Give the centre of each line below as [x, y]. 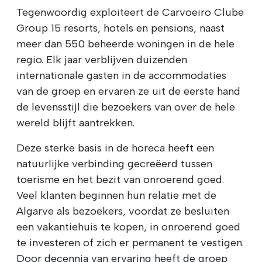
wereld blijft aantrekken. [75, 123]
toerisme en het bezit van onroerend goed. [120, 179]
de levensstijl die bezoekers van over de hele [126, 107]
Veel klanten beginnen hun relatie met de [116, 195]
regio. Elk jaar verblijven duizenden [102, 59]
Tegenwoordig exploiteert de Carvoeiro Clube [130, 12]
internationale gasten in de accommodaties [121, 75]
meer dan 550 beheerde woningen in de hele [125, 44]
